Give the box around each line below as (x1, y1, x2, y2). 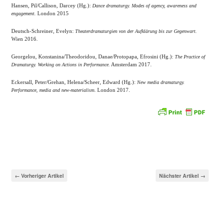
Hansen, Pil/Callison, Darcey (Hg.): (11, 2, 92, 8)
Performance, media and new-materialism (11, 87, 94, 93)
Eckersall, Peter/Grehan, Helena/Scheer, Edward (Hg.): (11, 79, 137, 85)
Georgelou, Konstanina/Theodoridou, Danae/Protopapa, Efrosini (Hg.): (11, 54, 175, 59)
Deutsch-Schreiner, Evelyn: (11, 28, 75, 34)
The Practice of (175, 54, 205, 59)
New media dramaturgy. (137, 80, 185, 85)
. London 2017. (94, 87, 130, 93)
